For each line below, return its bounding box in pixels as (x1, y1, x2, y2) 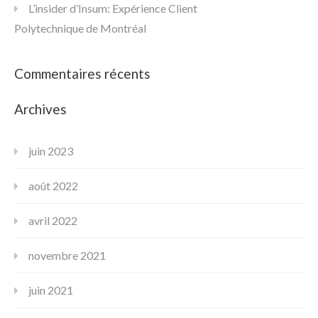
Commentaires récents (14, 65, 150, 82)
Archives (14, 100, 67, 117)
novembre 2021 (28, 248, 106, 262)
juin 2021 (28, 283, 73, 297)
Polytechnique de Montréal (14, 21, 146, 35)
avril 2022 (28, 213, 77, 227)
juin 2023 (28, 143, 73, 158)
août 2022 (28, 178, 78, 192)
